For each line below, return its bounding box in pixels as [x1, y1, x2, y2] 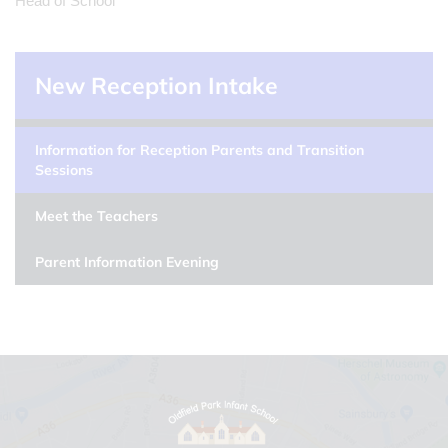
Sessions [35, 161, 93, 179]
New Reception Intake [35, 71, 278, 100]
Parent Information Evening [35, 253, 219, 271]
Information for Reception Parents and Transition [35, 141, 364, 159]
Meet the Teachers [35, 207, 158, 225]
